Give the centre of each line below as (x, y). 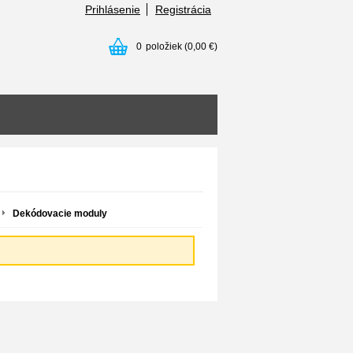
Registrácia (183, 9)
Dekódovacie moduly (60, 214)
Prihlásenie (113, 9)
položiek (164, 46)
